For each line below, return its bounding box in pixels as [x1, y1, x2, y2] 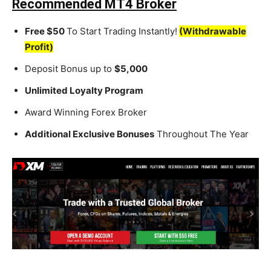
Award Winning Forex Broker [25, 106, 147, 118]
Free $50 [25, 25, 67, 37]
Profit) [25, 41, 53, 53]
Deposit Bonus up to [25, 62, 114, 74]
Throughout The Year [154, 128, 249, 140]
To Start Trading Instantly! [67, 25, 177, 37]
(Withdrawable [179, 25, 246, 37]
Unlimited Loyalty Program [25, 84, 143, 96]
